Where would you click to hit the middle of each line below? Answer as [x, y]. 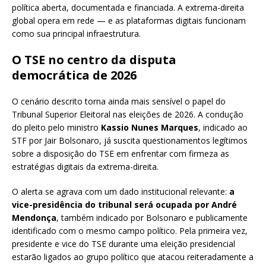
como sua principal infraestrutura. [76, 34]
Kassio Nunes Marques [150, 128]
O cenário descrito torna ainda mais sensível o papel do [119, 102]
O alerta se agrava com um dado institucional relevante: [121, 192]
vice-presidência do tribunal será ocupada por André [124, 205]
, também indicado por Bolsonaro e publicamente [152, 218]
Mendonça [34, 218]
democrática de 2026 [74, 75]
